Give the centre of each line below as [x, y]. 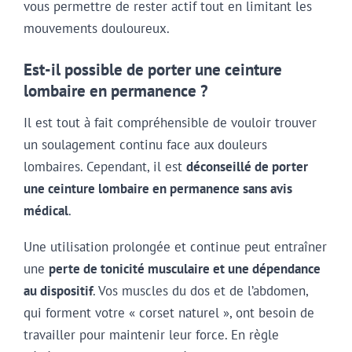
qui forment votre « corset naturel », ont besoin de [169, 313]
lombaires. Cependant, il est [105, 166]
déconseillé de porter [247, 166]
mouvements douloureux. [97, 29]
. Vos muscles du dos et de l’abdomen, [200, 291]
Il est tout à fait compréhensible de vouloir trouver [170, 122]
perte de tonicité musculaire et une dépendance [185, 269]
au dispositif [58, 291]
